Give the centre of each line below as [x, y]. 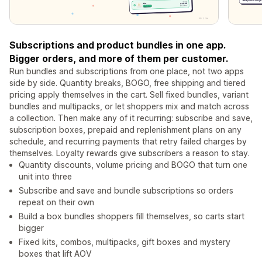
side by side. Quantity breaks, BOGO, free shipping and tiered [127, 83]
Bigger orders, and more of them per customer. [119, 59]
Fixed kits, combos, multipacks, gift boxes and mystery [125, 242]
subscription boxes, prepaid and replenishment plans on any [125, 130]
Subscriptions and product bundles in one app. [118, 45]
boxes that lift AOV [55, 254]
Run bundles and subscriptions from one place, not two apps [127, 71]
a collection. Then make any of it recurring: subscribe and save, [131, 118]
